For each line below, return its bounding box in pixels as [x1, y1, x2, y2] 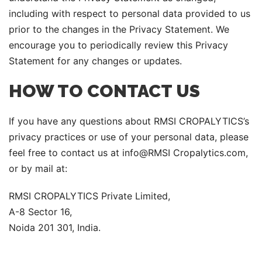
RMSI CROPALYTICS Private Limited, [9, 190, 170, 202]
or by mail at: [9, 163, 67, 174]
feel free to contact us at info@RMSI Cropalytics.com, [9, 147, 248, 158]
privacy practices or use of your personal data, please [9, 131, 249, 143]
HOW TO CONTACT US [9, 81, 200, 101]
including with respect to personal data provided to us [9, 8, 250, 19]
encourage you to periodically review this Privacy [9, 39, 228, 51]
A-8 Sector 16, [9, 206, 72, 218]
